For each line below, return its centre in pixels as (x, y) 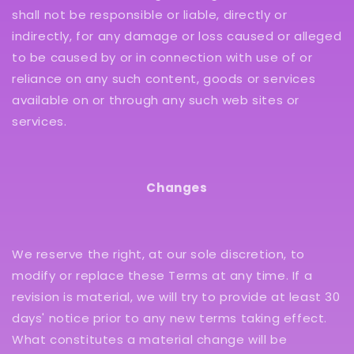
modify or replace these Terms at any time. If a (162, 275)
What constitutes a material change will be (150, 339)
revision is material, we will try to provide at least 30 (176, 297)
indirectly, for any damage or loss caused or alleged (177, 36)
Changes (177, 188)
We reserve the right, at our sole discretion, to (158, 254)
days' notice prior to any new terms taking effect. (170, 318)
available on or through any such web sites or (156, 100)
